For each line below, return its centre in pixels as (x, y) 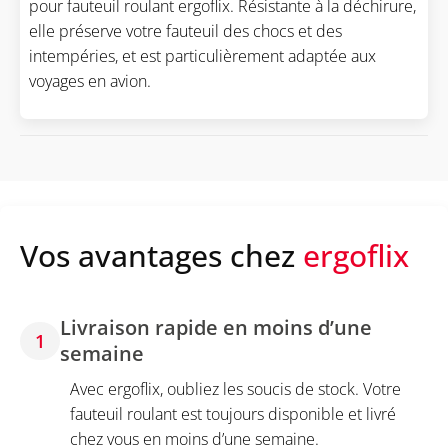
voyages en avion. (89, 81)
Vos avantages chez (161, 256)
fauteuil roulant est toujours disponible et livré (233, 414)
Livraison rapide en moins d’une (216, 328)
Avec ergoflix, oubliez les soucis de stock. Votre (235, 389)
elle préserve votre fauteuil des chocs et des (185, 31)
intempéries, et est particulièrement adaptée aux (202, 56)
